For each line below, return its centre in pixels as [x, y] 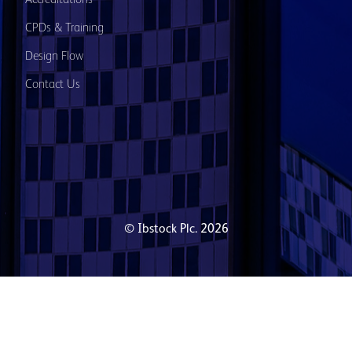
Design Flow [54, 57]
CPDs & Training [64, 28]
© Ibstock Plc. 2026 [176, 229]
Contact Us [53, 85]
